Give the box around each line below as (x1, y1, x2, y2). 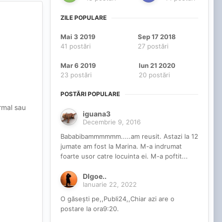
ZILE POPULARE (60, 14, 107, 22)
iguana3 (83, 110, 111, 118)
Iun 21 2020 (139, 61, 175, 70)
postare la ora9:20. (60, 205, 119, 213)
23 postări (60, 71, 92, 79)
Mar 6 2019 (60, 61, 96, 70)
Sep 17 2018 (138, 33, 176, 41)
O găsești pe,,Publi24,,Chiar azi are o (60, 195, 174, 203)
